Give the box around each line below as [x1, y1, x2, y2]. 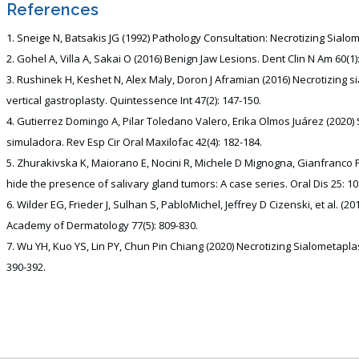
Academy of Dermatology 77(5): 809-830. [6, 218, 198, 232]
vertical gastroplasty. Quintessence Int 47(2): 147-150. [6, 93, 261, 107]
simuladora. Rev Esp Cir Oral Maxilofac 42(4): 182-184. [6, 135, 262, 149]
